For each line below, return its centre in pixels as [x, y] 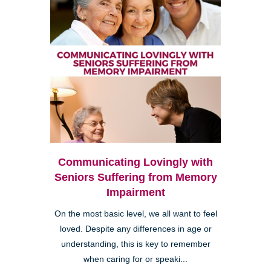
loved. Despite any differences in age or [135, 229]
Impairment [135, 193]
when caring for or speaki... [135, 260]
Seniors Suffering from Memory [135, 178]
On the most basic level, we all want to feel [135, 214]
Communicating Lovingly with [135, 162]
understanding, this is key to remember [135, 244]
